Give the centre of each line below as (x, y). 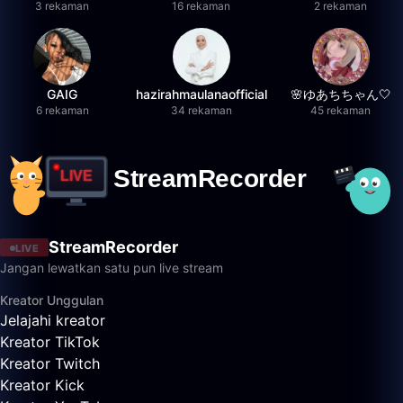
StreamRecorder (113, 247)
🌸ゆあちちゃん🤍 (340, 94)
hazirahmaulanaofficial (201, 94)
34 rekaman (201, 110)
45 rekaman (341, 110)
